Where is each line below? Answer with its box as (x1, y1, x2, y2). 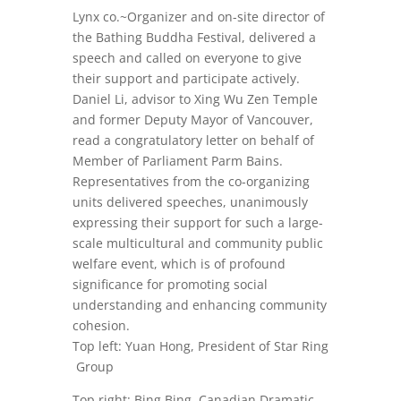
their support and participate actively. (72, 70, 300, 87)
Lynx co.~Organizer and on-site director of (72, 8, 325, 25)
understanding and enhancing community (72, 296, 327, 313)
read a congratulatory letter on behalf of (72, 132, 314, 149)
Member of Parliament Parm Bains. (72, 152, 283, 169)
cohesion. (72, 317, 130, 334)
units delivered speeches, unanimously (72, 193, 308, 210)
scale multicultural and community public (72, 235, 323, 252)
